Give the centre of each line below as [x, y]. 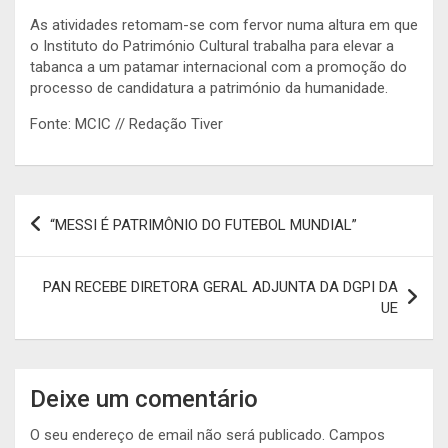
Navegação [77, 209]
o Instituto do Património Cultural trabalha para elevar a [212, 45]
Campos [357, 434]
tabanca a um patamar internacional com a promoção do [218, 66]
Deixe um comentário [144, 398]
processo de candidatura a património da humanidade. [209, 87]
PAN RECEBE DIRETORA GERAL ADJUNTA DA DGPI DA [220, 286]
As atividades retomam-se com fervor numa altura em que [224, 24]
